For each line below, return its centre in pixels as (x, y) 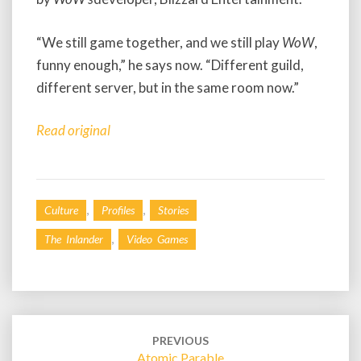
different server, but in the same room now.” (169, 87)
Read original (73, 131)
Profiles (118, 210)
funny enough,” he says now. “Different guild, (170, 64)
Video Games (157, 239)
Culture (61, 210)
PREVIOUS (180, 340)
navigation (51, 340)
